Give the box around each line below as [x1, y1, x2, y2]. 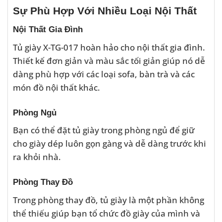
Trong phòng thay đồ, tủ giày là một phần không [13, 193, 204, 206]
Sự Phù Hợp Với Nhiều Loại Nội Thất [13, 4, 197, 16]
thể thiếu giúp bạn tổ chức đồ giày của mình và [13, 207, 200, 219]
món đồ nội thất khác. [13, 81, 100, 94]
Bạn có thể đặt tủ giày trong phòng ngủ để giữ [13, 124, 195, 136]
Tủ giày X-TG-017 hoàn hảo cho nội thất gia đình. [13, 41, 205, 54]
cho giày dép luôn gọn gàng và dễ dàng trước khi [13, 137, 206, 150]
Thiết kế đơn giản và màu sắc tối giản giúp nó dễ [13, 55, 205, 67]
